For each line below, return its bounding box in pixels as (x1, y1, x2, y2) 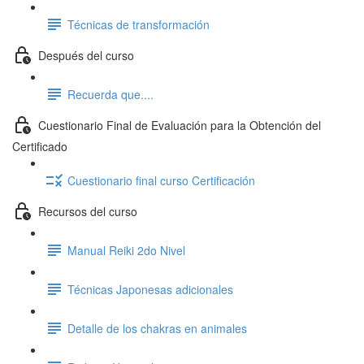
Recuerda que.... (67, 85, 154, 102)
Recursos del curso (38, 202, 137, 219)
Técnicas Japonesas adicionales (67, 280, 233, 297)
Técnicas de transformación (67, 15, 210, 32)
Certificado (12, 138, 67, 154)
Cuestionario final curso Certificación (67, 171, 255, 188)
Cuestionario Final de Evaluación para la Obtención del (38, 116, 321, 133)
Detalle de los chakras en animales (67, 319, 247, 336)
